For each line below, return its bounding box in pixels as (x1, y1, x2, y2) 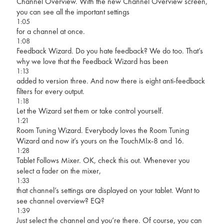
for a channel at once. (16, 25, 85, 36)
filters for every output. (16, 85, 84, 96)
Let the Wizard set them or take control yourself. (16, 105, 163, 116)
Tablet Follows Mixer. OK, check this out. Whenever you (16, 154, 189, 165)
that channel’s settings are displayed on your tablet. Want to (16, 184, 199, 195)
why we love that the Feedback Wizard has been (16, 55, 168, 66)
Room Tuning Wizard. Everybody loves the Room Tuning (16, 124, 189, 135)
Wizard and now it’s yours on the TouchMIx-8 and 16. (16, 135, 184, 146)
